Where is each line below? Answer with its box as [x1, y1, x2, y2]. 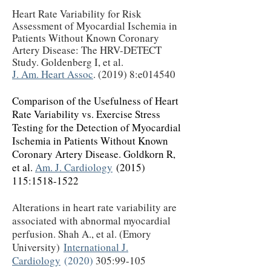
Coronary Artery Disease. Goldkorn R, [12, 147, 175, 161]
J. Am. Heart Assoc [12, 67, 93, 81]
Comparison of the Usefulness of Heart [12, 94, 178, 108]
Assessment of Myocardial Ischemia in [12, 19, 177, 33]
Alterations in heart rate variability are [12, 200, 177, 214]
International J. [64, 240, 128, 254]
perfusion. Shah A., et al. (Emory [12, 227, 151, 241]
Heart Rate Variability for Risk [12, 7, 142, 21]
